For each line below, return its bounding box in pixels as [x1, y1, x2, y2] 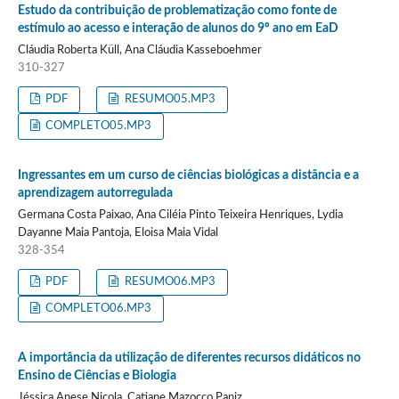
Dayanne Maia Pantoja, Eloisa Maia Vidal [17, 226, 218, 239]
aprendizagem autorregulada [17, 186, 173, 199]
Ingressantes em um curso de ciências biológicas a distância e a [17, 168, 359, 182]
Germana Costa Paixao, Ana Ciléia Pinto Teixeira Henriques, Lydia [17, 208, 343, 221]
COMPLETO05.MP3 [43, 119, 152, 132]
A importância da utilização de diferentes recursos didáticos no [17, 351, 361, 364]
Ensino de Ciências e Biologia [17, 369, 176, 382]
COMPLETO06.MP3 [43, 302, 152, 314]
